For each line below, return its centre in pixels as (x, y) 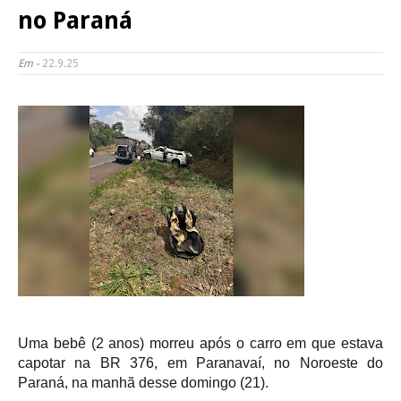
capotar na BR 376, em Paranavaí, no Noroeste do (200, 363)
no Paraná (75, 21)
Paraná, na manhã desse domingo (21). (143, 383)
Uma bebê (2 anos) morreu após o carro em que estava (200, 344)
